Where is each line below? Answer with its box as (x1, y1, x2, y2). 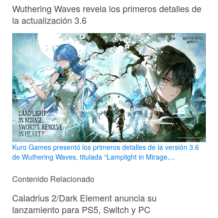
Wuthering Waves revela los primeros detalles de (12, 2, 201, 15)
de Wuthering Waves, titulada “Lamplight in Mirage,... (12, 152, 175, 162)
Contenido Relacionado (12, 173, 94, 185)
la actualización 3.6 (12, 14, 87, 27)
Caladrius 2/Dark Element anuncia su (12, 191, 157, 204)
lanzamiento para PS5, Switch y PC (12, 203, 150, 216)
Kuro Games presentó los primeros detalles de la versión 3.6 (12, 142, 199, 152)
